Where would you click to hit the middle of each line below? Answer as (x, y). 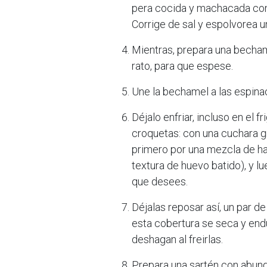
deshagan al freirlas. (177, 239)
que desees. (160, 181)
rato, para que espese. (182, 66)
